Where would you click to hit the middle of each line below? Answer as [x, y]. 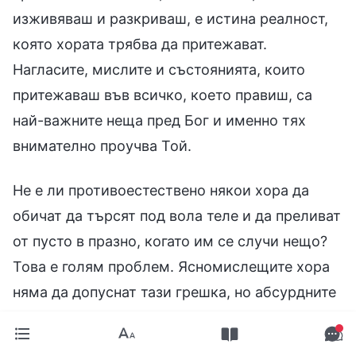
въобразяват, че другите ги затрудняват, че [164, 342]
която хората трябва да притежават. [140, 44]
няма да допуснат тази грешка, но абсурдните [174, 292]
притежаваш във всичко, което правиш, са [163, 95]
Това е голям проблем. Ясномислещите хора [171, 266]
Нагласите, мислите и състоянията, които [159, 69]
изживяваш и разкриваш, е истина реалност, [170, 18]
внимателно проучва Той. [102, 145]
